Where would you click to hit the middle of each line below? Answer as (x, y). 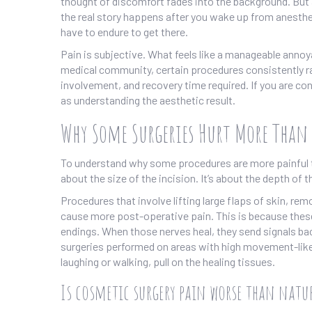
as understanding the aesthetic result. (148, 100)
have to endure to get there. (124, 32)
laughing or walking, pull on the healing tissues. (168, 262)
